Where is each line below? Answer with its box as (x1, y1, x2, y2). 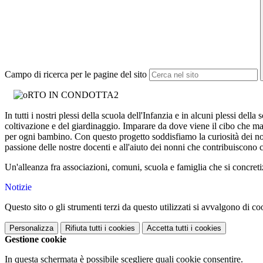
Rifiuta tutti (65, 224, 102, 233)
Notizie (5, 182, 32, 193)
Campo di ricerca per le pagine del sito (5, 69, 147, 80)
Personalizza (9, 224, 53, 233)
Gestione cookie (5, 234, 66, 245)
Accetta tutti (147, 224, 188, 233)
